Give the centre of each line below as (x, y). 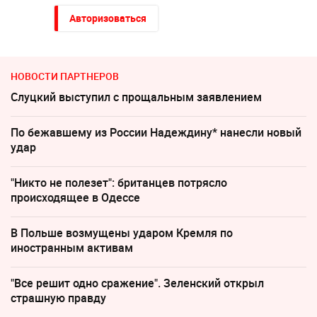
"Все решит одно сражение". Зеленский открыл (137, 283)
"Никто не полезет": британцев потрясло (119, 182)
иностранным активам (72, 247)
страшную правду (58, 298)
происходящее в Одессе (75, 197)
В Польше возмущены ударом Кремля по (122, 232)
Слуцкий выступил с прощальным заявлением (136, 97)
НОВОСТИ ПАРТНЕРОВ (65, 76)
